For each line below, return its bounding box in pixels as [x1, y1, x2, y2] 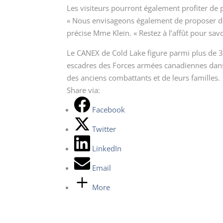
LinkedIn [92, 143, 122, 153]
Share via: [67, 85, 101, 95]
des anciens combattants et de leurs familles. [67, 72, 221, 83]
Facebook [92, 104, 125, 114]
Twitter [92, 123, 116, 134]
